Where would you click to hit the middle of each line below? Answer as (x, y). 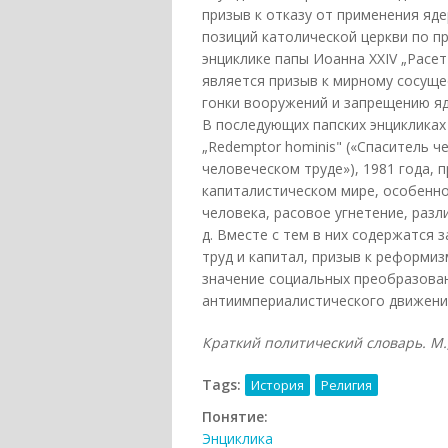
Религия (346, 385)
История (277, 385)
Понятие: (237, 417)
